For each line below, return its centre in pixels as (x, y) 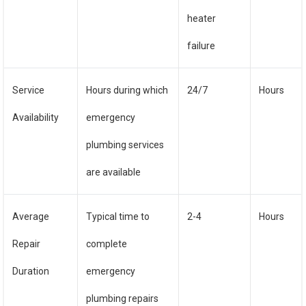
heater (202, 18)
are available (114, 172)
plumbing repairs (123, 298)
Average (31, 217)
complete (107, 244)
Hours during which (127, 90)
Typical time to (118, 217)
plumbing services (125, 145)
